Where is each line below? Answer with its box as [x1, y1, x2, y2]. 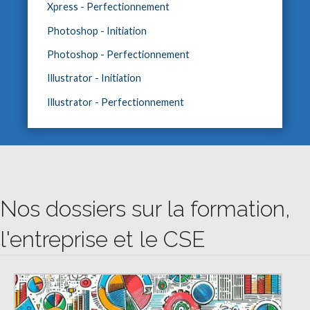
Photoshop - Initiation [46, 24, 147, 37]
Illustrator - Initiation [46, 72, 141, 84]
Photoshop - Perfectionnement [46, 48, 190, 60]
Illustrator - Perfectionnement [46, 95, 184, 108]
